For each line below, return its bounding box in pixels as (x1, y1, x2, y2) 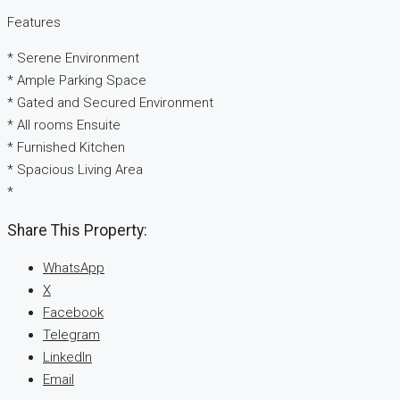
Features (7, 14, 61, 31)
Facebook (43, 304, 104, 321)
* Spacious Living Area (7, 162, 143, 179)
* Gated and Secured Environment (7, 95, 213, 112)
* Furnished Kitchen (7, 139, 125, 156)
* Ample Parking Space (7, 72, 146, 89)
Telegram (43, 327, 100, 344)
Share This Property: (7, 221, 147, 239)
